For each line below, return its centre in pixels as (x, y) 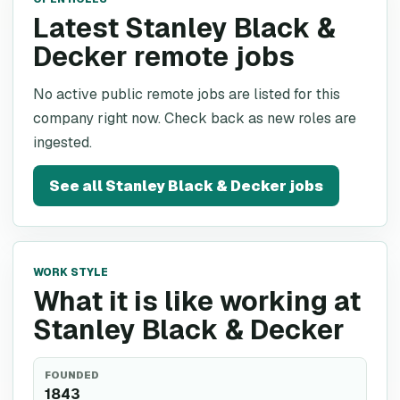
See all (77, 186)
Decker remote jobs (164, 57)
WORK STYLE (71, 272)
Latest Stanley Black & (184, 28)
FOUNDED (72, 375)
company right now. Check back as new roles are (195, 118)
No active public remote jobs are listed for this (187, 94)
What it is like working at (197, 301)
